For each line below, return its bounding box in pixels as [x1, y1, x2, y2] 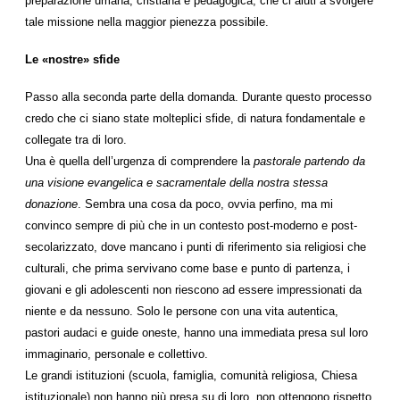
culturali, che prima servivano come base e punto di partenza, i [25, 262, 350, 275]
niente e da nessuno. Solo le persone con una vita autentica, [25, 304, 338, 318]
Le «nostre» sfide [25, 53, 120, 66]
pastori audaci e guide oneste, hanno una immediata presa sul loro [25, 326, 368, 339]
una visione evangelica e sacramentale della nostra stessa [25, 176, 328, 189]
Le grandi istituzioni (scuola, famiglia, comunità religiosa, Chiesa [25, 369, 357, 382]
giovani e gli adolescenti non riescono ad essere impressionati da [25, 283, 362, 296]
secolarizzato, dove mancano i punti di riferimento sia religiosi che [25, 240, 366, 254]
